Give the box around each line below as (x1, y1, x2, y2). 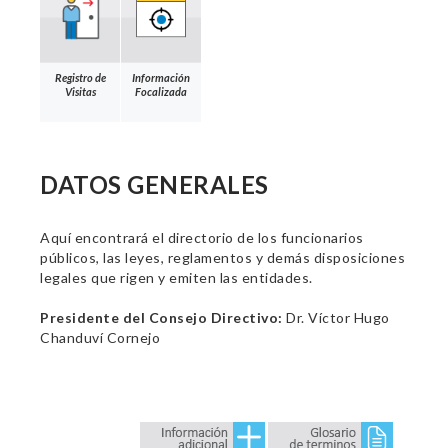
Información (132, 70, 190, 84)
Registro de (54, 70, 106, 84)
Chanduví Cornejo (40, 329, 160, 346)
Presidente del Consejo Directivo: (40, 309, 283, 326)
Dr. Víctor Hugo (282, 309, 390, 326)
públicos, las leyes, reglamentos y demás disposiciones (40, 249, 405, 266)
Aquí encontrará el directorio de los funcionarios (40, 229, 364, 246)
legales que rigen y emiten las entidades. (40, 269, 313, 286)
